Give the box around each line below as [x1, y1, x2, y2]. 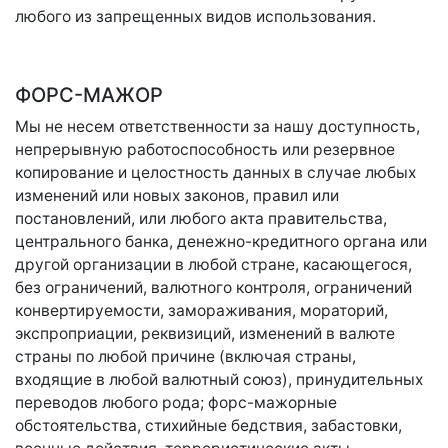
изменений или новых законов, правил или [15, 186, 339, 205]
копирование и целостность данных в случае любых [15, 163, 416, 182]
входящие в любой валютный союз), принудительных [15, 370, 423, 389]
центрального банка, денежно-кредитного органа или [15, 232, 427, 251]
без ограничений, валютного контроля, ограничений [15, 278, 412, 297]
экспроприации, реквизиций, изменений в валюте [15, 324, 395, 343]
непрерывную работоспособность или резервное [15, 140, 395, 159]
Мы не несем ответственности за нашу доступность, [15, 117, 420, 136]
